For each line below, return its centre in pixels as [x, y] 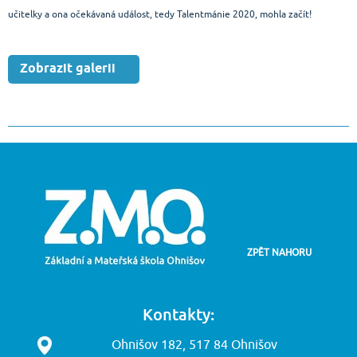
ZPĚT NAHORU [279, 252]
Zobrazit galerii [68, 69]
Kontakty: [178, 314]
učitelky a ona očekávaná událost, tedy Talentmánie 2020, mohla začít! [160, 14]
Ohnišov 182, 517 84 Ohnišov [194, 345]
